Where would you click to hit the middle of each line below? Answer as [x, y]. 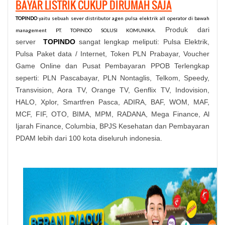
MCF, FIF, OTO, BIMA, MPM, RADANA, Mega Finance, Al [113, 114]
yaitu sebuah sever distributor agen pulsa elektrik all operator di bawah [123, 18]
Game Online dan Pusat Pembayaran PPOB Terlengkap [113, 66]
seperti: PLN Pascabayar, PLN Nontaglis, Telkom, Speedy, [113, 78]
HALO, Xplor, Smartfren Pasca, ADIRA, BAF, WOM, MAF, [113, 102]
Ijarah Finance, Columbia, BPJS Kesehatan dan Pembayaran [113, 126]
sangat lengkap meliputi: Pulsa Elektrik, [144, 41]
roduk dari [189, 29]
